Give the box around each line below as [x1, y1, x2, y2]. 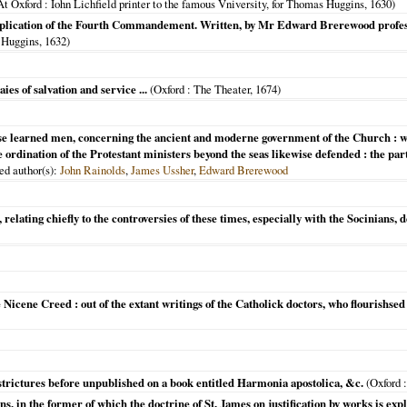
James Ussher [131, 162, 194, 178]
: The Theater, [184, 81, 255, 97]
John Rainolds [60, 162, 125, 178]
